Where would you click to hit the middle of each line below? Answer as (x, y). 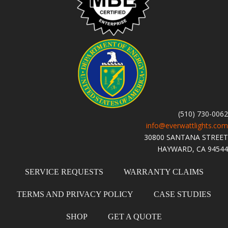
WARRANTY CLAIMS (163, 172)
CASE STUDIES (182, 194)
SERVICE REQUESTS (64, 172)
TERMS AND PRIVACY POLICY (75, 194)
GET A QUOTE (135, 217)
